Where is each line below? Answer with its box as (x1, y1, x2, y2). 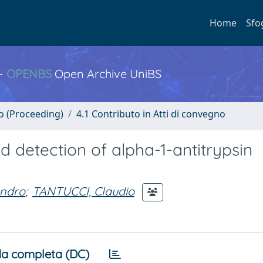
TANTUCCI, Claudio (32, 183, 134, 198)
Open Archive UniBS (52, 66, 161, 81)
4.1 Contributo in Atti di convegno (76, 107, 225, 120)
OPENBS (6, 66, 52, 81)
